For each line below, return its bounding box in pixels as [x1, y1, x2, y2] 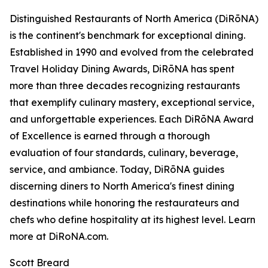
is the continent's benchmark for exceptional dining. [10, 29, 245, 41]
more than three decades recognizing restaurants [10, 80, 240, 92]
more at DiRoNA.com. [10, 230, 108, 242]
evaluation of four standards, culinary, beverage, [10, 147, 238, 159]
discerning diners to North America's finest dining [10, 180, 234, 192]
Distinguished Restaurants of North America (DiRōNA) [10, 13, 258, 25]
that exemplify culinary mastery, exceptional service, [10, 96, 254, 108]
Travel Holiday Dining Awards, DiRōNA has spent [10, 63, 234, 75]
